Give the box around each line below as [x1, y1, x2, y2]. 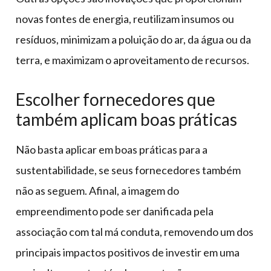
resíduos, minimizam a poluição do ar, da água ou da [16, 32, 251, 46]
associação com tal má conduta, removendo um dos [16, 224, 253, 238]
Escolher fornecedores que [16, 88, 215, 109]
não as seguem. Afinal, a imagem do [16, 183, 179, 197]
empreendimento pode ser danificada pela [16, 204, 214, 218]
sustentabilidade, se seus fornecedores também [16, 163, 241, 177]
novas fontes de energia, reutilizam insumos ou [16, 11, 234, 25]
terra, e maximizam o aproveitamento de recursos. [16, 53, 249, 67]
